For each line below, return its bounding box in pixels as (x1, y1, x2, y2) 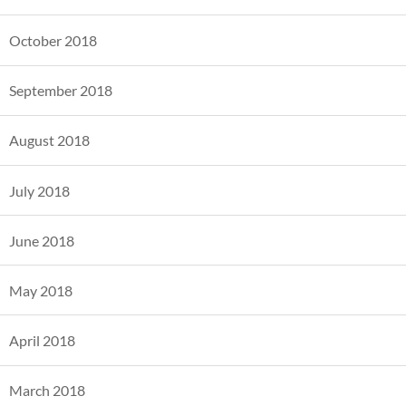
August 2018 (9, 131, 90, 150)
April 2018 (9, 332, 75, 350)
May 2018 (9, 281, 72, 299)
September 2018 (9, 82, 112, 100)
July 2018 (9, 181, 70, 199)
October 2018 (9, 31, 97, 49)
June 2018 (9, 231, 74, 249)
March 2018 (9, 382, 85, 400)
